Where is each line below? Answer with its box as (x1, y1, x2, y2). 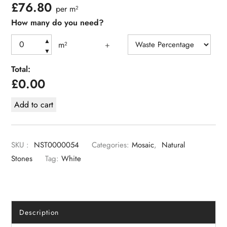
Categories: (92, 139, 130, 151)
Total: (11, 63, 31, 75)
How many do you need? (11, 17, 104, 29)
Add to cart (14, 99, 54, 111)
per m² (56, 3, 79, 15)
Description (19, 207, 59, 218)
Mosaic (132, 139, 155, 151)
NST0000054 (34, 139, 82, 151)
